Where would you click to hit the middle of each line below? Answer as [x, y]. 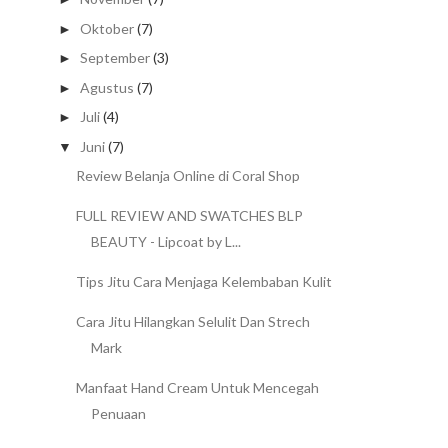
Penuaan [118, 414]
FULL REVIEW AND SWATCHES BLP [189, 216]
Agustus [106, 87]
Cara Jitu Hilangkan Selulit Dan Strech [192, 322]
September [114, 58]
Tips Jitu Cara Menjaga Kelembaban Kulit [203, 282]
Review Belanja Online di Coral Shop [187, 176]
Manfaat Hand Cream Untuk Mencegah [197, 388]
